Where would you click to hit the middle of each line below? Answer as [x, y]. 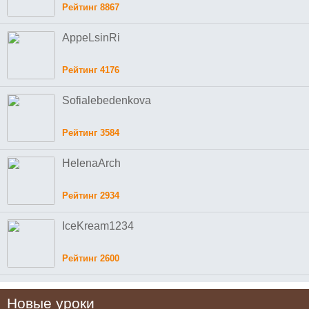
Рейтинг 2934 [91, 195]
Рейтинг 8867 [91, 7]
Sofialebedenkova [107, 100]
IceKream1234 [98, 226]
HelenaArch [91, 163]
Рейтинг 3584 [91, 132]
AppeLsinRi [91, 37]
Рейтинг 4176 [91, 70]
